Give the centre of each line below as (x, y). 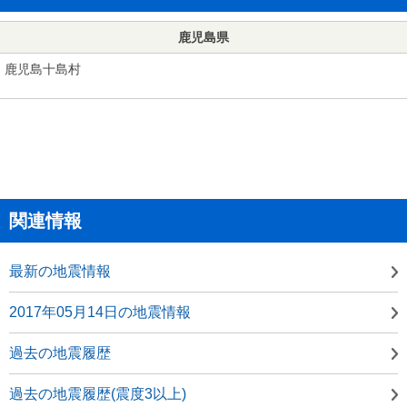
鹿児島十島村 (43, 69)
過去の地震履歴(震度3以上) (98, 393)
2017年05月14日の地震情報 (100, 312)
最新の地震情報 (60, 271)
